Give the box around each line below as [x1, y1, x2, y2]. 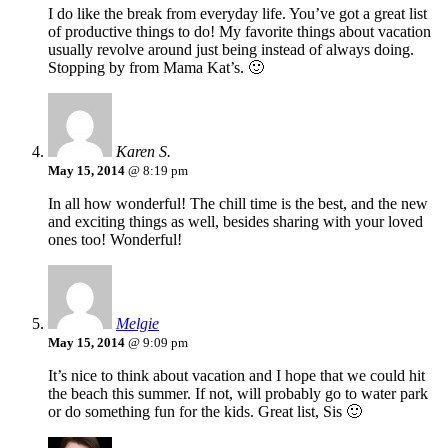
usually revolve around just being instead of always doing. [48, 41, 414, 59]
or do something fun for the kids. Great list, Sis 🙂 [48, 403, 362, 421]
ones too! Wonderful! [48, 231, 182, 249]
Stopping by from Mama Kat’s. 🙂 [48, 59, 264, 77]
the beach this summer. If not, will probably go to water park [48, 385, 428, 403]
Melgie [116, 315, 159, 333]
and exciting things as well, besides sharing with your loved [48, 213, 423, 231]
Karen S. [116, 143, 171, 161]
